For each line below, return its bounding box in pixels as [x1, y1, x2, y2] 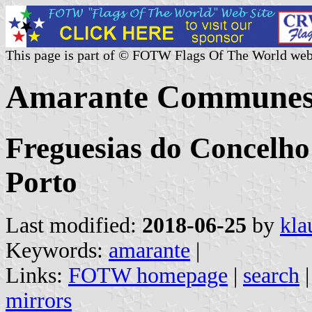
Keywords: [6, 237, 109, 263]
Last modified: [6, 212, 142, 237]
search [243, 263, 299, 288]
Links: [6, 263, 68, 288]
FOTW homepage [68, 263, 228, 288]
